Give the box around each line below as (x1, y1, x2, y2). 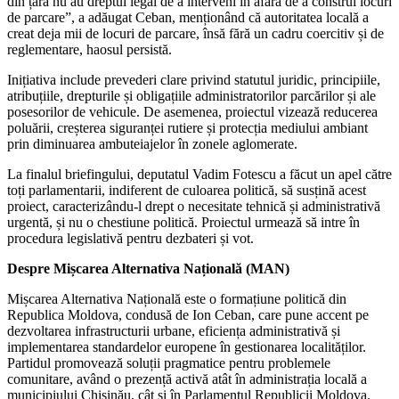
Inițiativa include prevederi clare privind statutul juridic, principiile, (7, 72, 380, 88)
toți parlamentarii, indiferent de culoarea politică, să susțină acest (7, 183, 366, 199)
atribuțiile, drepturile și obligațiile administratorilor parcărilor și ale (7, 88, 376, 104)
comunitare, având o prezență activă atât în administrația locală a (7, 371, 367, 387)
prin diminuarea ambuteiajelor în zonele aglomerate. (7, 136, 297, 152)
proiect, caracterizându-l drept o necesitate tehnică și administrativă (7, 199, 380, 215)
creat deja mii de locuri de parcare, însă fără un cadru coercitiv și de (7, 26, 384, 42)
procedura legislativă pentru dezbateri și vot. (7, 231, 254, 247)
